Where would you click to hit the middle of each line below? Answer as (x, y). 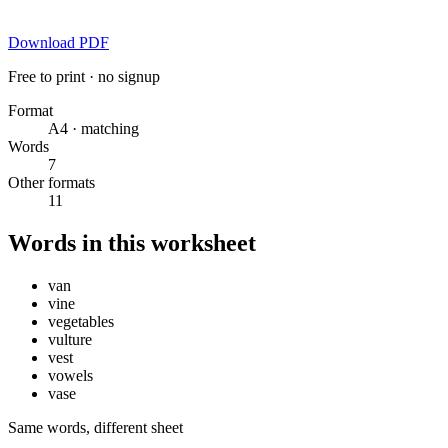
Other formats (51, 183)
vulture (70, 340)
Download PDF (58, 43)
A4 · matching (93, 129)
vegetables (81, 322)
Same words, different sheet (95, 428)
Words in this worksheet (132, 243)
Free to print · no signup (84, 77)
